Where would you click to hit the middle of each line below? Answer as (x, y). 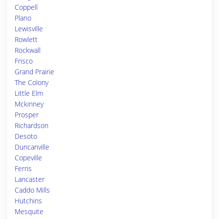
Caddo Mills (32, 190)
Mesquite (29, 211)
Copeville (28, 158)
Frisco (24, 61)
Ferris (23, 168)
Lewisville (29, 29)
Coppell (26, 7)
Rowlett (26, 39)
